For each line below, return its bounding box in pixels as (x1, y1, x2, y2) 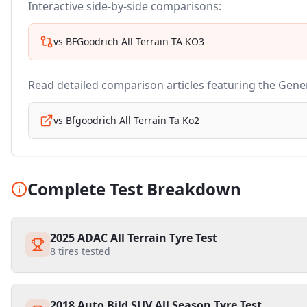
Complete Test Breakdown (27, 177, 241, 200)
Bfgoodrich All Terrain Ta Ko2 (66, 114, 199, 127)
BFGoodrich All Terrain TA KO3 (66, 35, 204, 48)
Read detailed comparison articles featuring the (28, 77, 278, 93)
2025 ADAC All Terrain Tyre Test (50, 230, 217, 245)
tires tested (56, 245, 110, 258)
